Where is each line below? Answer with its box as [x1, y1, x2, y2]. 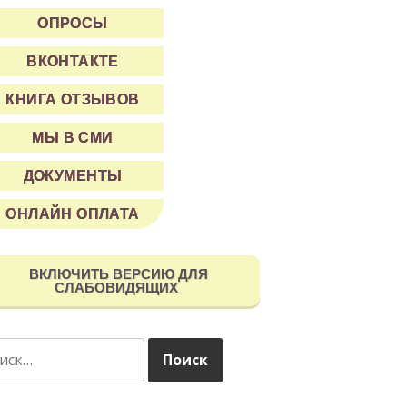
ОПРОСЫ [37, 15, 108, 31]
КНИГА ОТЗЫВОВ [5, 91, 140, 107]
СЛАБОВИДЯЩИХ [55, 279, 178, 295]
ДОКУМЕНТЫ [23, 167, 123, 184]
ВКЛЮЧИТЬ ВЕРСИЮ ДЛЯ [25, 265, 208, 282]
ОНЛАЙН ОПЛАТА [5, 205, 140, 222]
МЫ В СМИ [32, 129, 114, 145]
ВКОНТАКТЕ [26, 53, 119, 69]
